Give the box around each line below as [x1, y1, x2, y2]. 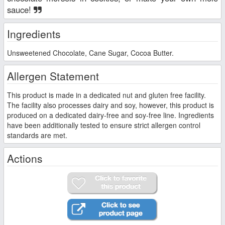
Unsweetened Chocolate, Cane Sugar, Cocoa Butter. [7, 48, 174, 58]
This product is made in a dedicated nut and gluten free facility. [7, 90, 206, 100]
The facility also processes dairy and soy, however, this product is [7, 100, 214, 110]
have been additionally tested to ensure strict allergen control [7, 120, 200, 131]
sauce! [7, 4, 34, 16]
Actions [7, 151, 43, 166]
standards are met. [7, 130, 67, 141]
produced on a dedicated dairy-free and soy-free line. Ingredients [7, 110, 214, 121]
